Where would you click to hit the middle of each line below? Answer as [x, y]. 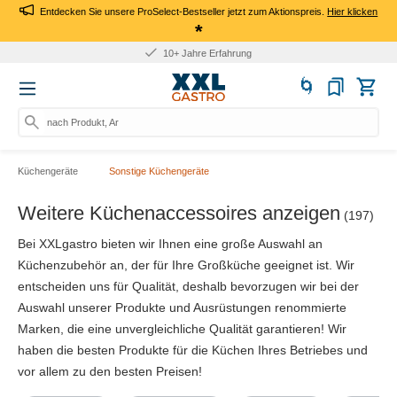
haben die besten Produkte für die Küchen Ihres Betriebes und [193, 350]
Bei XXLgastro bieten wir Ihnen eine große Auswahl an [170, 243]
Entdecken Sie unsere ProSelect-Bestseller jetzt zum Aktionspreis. [183, 11]
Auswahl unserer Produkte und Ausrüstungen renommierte [182, 307]
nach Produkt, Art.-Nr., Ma [103, 122]
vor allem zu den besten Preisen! [110, 371]
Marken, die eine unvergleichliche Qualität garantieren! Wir [182, 328]
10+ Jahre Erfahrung [206, 53]
